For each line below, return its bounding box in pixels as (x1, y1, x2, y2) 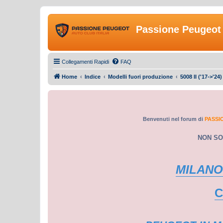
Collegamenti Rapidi (62, 59, 109, 65)
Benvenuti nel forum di (142, 116, 205, 122)
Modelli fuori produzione (108, 74, 173, 80)
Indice (85, 74, 101, 80)
